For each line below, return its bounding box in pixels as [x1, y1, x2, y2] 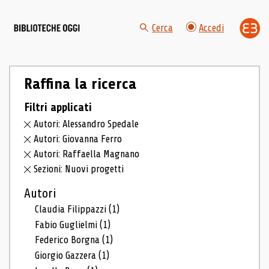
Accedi [199, 22, 224, 34]
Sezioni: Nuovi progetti [34, 163, 124, 175]
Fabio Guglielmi [35, 219, 100, 231]
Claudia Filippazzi [35, 203, 109, 215]
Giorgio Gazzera [35, 250, 99, 262]
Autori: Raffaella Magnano [34, 148, 140, 160]
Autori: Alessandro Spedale [34, 118, 139, 130]
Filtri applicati [23, 100, 92, 114]
